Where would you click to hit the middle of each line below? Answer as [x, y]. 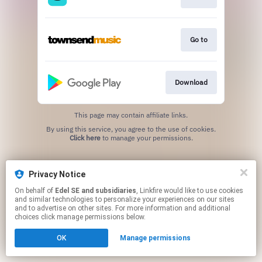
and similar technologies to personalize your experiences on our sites [125, 199]
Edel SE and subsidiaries [96, 191]
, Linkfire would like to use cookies [150, 191]
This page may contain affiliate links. [131, 115]
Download [191, 82]
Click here [85, 138]
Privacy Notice [57, 174]
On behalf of [35, 191]
